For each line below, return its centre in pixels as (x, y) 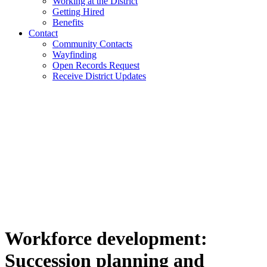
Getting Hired (78, 12)
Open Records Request (96, 65)
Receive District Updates (99, 76)
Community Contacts (92, 44)
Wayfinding (74, 55)
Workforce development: (106, 239)
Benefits (68, 22)
